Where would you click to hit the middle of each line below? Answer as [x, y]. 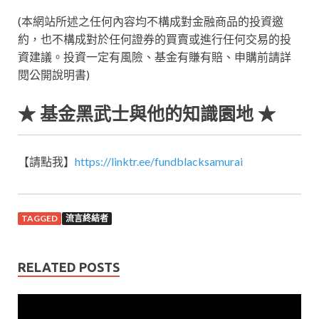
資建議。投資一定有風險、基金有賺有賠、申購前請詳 [155, 57]
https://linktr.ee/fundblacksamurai [159, 162]
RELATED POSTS [69, 267]
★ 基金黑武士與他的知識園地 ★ [147, 115]
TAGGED [40, 219]
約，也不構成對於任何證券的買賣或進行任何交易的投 [155, 39]
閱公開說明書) [54, 75]
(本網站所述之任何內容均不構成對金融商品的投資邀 [151, 21]
